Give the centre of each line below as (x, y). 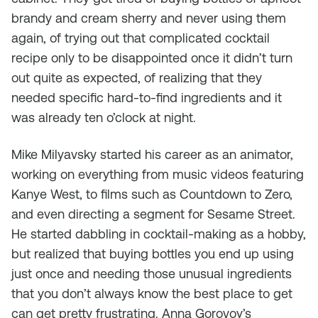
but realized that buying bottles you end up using (153, 254)
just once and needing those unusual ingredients (152, 274)
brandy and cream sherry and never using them (149, 18)
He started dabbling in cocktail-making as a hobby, (159, 234)
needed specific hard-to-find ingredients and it (147, 98)
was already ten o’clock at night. (104, 117)
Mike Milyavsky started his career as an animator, (152, 154)
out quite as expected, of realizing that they (137, 78)
